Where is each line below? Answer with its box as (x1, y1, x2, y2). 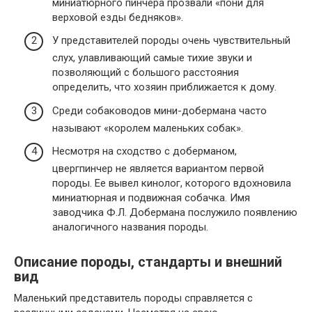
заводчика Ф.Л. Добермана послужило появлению (52, 206, 297, 219)
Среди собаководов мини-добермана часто (52, 104, 267, 117)
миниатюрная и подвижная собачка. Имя (52, 192, 250, 205)
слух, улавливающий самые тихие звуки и (52, 52, 252, 65)
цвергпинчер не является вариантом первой (52, 162, 264, 175)
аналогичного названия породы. (52, 221, 208, 234)
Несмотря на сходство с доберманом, (52, 145, 237, 158)
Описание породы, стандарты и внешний (14, 254, 282, 271)
